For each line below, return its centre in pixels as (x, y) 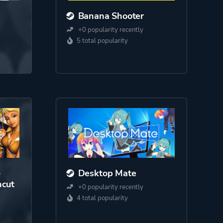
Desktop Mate (107, 173)
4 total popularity (102, 198)
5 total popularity (102, 41)
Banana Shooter (111, 16)
